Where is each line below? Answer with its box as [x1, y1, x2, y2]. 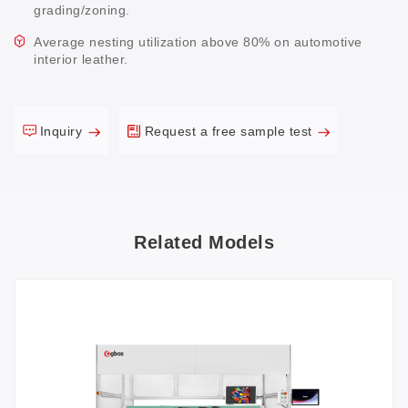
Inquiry [39, 123, 87, 138]
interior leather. [34, 51, 128, 66]
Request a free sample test [144, 123, 317, 138]
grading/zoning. [34, 3, 130, 18]
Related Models [134, 232, 274, 253]
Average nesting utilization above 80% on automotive [34, 34, 362, 49]
